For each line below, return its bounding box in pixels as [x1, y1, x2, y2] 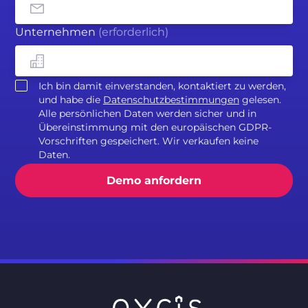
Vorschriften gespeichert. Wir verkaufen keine [38, 135, 258, 146]
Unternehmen [15, 25, 99, 39]
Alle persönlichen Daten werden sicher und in [38, 107, 256, 119]
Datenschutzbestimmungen [102, 93, 239, 105]
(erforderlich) [98, 25, 169, 39]
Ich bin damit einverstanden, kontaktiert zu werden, [38, 80, 286, 91]
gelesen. [239, 93, 281, 105]
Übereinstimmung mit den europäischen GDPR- [38, 121, 272, 133]
